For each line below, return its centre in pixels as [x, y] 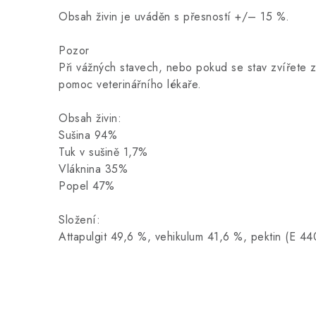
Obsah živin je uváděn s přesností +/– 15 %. [174, 17]
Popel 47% [87, 186]
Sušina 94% [88, 135]
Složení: [79, 220]
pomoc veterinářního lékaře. [130, 84]
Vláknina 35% [93, 169]
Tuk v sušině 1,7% [103, 152]
